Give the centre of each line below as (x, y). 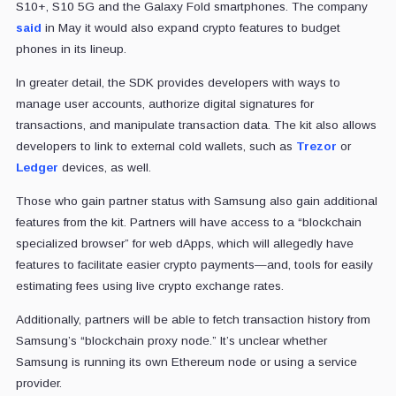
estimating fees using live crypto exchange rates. (149, 286)
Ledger (37, 167)
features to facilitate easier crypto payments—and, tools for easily (194, 264)
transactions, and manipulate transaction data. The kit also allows (196, 125)
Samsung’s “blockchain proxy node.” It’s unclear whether (171, 340)
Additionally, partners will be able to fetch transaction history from (193, 319)
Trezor (316, 146)
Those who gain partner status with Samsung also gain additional (196, 201)
